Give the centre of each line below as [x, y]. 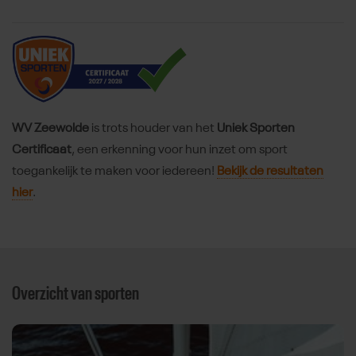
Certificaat [42, 150]
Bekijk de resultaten [270, 171]
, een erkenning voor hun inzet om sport [180, 150]
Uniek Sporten [256, 128]
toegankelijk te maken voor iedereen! [114, 171]
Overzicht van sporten [75, 294]
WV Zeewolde [50, 128]
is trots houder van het [153, 128]
